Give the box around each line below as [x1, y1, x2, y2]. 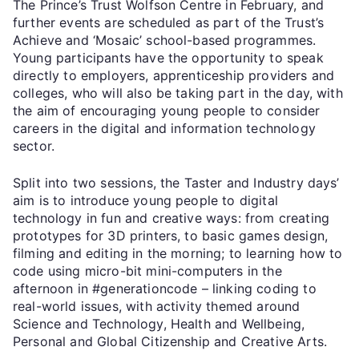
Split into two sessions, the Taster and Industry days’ [13, 174, 340, 191]
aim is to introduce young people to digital [13, 192, 278, 208]
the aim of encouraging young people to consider [13, 102, 321, 119]
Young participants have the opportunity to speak [13, 49, 324, 66]
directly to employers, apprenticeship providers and [13, 67, 335, 83]
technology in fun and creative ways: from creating [13, 209, 330, 226]
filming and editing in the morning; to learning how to [13, 244, 343, 261]
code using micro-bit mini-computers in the [13, 262, 282, 279]
